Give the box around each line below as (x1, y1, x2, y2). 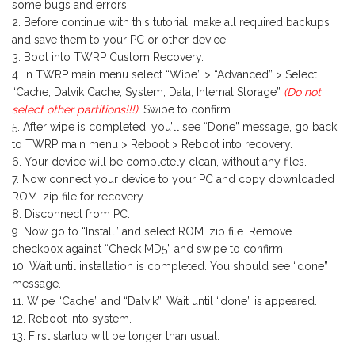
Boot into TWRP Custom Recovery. (24, 50, 204, 63)
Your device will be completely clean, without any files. (25, 155, 307, 168)
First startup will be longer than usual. (29, 329, 219, 342)
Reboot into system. (29, 311, 132, 325)
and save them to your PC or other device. (12, 32, 228, 46)
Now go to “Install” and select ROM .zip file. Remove (24, 224, 292, 238)
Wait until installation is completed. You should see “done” (29, 259, 328, 273)
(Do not (284, 85, 321, 98)
